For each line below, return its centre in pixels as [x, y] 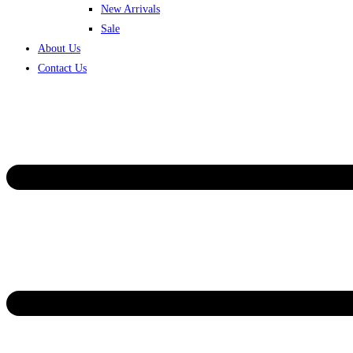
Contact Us [62, 68]
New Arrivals [130, 9]
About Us [59, 48]
